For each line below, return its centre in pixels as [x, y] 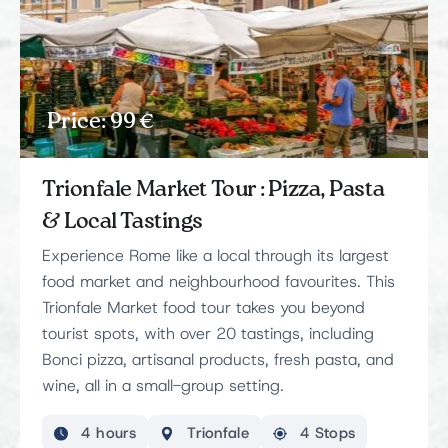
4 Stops [324, 433]
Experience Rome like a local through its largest [215, 256]
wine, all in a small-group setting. [163, 386]
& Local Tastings [122, 222]
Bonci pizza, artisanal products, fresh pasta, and [218, 360]
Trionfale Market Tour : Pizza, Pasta [213, 190]
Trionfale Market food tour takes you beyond [203, 308]
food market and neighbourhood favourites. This [218, 282]
